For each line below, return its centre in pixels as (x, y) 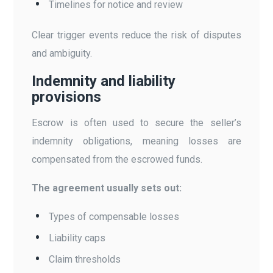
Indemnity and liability (104, 81)
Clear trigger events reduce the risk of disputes (136, 35)
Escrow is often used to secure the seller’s (136, 122)
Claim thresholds (85, 259)
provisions (67, 97)
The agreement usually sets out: (107, 188)
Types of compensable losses (114, 216)
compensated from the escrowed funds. (117, 159)
